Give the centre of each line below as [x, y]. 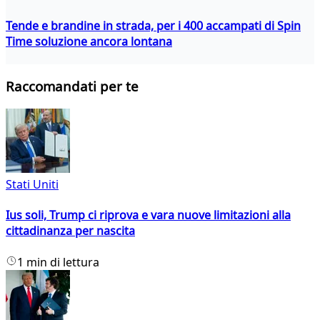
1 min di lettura [58, 262]
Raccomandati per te [72, 86]
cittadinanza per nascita [70, 231]
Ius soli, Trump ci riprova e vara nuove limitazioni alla [148, 215]
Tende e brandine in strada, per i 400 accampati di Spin [153, 25]
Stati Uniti [32, 185]
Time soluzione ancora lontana [89, 41]
